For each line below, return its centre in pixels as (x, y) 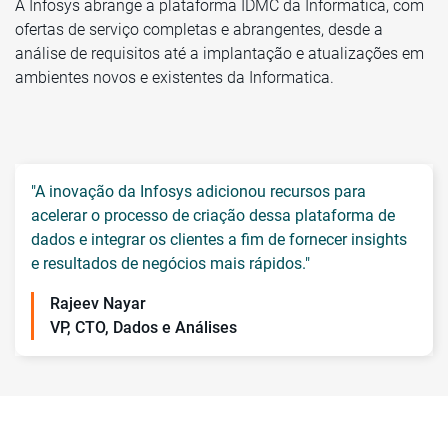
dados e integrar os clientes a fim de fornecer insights (219, 239)
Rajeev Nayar (98, 303)
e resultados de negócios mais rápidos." (170, 263)
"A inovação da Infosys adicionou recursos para (198, 191)
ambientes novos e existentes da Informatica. (174, 77)
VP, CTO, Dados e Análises (143, 327)
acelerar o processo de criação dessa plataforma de (213, 215)
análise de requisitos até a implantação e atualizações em (219, 53)
